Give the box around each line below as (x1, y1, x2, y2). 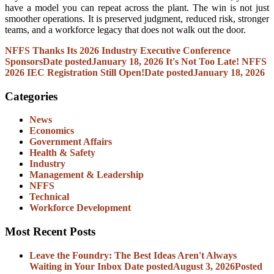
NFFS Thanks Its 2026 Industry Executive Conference (5, 45, 231, 56)
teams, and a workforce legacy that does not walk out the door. (5, 24, 246, 35)
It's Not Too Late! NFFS (166, 56, 267, 67)
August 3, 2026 (173, 261, 235, 272)
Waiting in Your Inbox (29, 261, 122, 272)
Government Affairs (29, 136, 112, 147)
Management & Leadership (29, 169, 144, 180)
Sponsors (5, 56, 43, 67)
